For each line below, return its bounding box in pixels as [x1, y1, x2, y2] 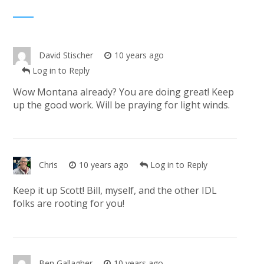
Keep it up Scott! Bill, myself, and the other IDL [12, 184, 217, 197]
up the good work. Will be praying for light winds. [12, 98, 230, 112]
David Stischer [38, 49, 93, 61]
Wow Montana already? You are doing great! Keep [12, 85, 234, 99]
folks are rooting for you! [12, 197, 124, 210]
